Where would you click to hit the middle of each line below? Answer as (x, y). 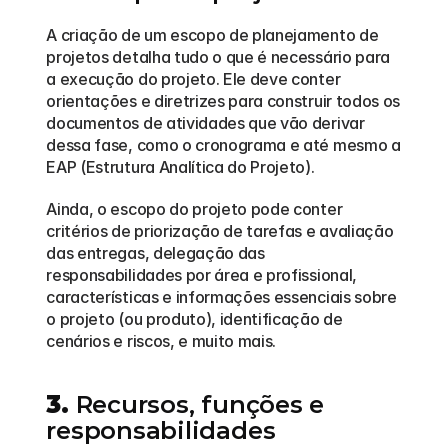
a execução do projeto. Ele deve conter (193, 79)
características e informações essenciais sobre (221, 297)
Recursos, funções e (196, 404)
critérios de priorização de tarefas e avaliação (220, 231)
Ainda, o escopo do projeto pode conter (194, 209)
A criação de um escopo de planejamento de (212, 35)
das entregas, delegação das (155, 253)
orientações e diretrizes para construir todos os (223, 101)
